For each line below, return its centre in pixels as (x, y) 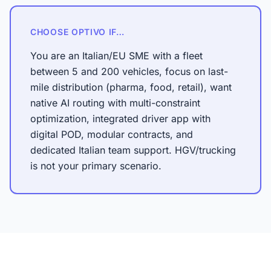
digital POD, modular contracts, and (112, 134)
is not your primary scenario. (96, 166)
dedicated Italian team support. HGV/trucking (133, 150)
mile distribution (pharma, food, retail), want (131, 87)
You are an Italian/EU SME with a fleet (116, 56)
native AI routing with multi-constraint (115, 103)
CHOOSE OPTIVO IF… (77, 32)
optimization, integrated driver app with (120, 119)
